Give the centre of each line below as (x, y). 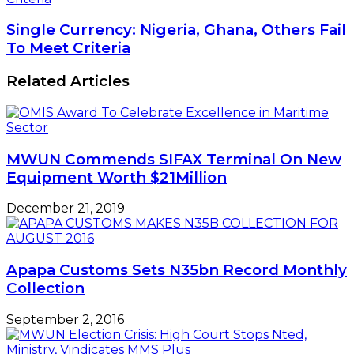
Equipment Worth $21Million (117, 177)
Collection (45, 288)
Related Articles (68, 81)
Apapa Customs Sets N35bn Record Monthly (177, 270)
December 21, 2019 (66, 209)
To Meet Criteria (68, 48)
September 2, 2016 (65, 319)
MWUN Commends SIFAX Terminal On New (174, 159)
